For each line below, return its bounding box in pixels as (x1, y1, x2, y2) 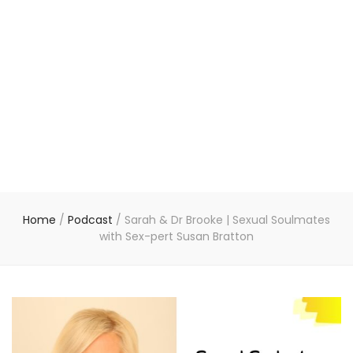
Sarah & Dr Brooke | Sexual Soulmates (124, 212, 330, 228)
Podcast (68, 212, 116, 228)
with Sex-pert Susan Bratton (99, 229, 254, 244)
